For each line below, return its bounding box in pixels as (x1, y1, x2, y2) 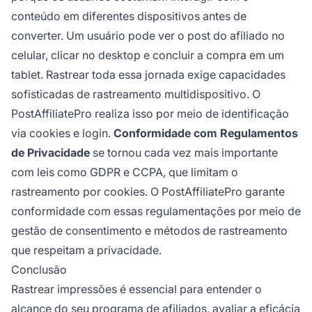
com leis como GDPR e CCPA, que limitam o (11, 165, 238, 180)
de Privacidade (11, 146, 90, 160)
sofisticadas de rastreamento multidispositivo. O (11, 87, 260, 102)
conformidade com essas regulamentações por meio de (11, 204, 301, 219)
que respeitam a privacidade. (11, 243, 162, 258)
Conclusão (11, 263, 67, 277)
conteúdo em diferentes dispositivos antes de (11, 9, 247, 24)
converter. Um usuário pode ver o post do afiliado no (11, 29, 285, 43)
